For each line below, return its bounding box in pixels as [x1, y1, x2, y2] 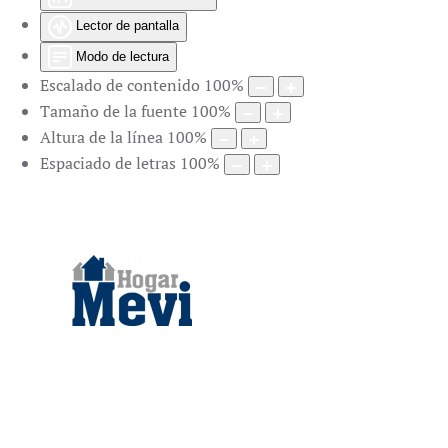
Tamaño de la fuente [40, 100, 187, 123]
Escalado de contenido [40, 74, 200, 97]
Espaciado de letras [40, 152, 176, 175]
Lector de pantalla [76, 18, 179, 34]
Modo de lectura [76, 48, 169, 64]
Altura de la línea [40, 126, 163, 149]
